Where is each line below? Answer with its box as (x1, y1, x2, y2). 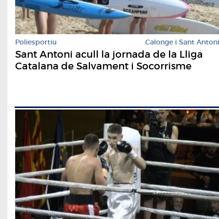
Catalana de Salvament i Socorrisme (15, 60, 192, 72)
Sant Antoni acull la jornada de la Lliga (15, 48, 203, 61)
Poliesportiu (15, 38, 57, 47)
